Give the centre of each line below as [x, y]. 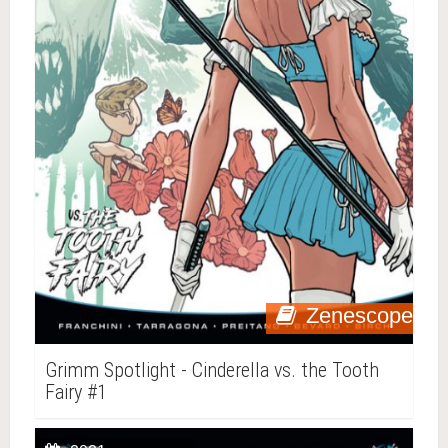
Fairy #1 [76, 392]
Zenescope [359, 315]
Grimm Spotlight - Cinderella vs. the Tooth [212, 370]
